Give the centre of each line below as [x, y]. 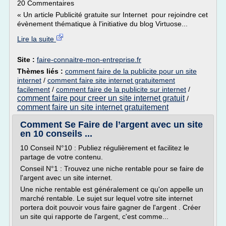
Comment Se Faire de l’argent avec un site [111, 125]
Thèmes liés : [41, 71]
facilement [34, 89]
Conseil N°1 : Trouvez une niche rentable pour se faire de [112, 168]
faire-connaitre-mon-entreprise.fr [89, 60]
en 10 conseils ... [56, 134]
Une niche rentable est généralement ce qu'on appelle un [112, 189]
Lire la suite [37, 39]
